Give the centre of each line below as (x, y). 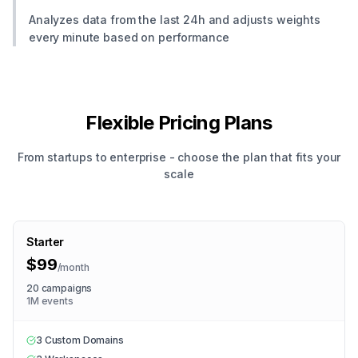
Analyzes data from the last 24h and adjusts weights (175, 20)
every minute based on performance (129, 37)
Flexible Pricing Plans (179, 123)
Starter (46, 242)
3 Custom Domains (80, 340)
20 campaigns (60, 288)
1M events (50, 301)
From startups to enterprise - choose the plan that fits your (179, 157)
